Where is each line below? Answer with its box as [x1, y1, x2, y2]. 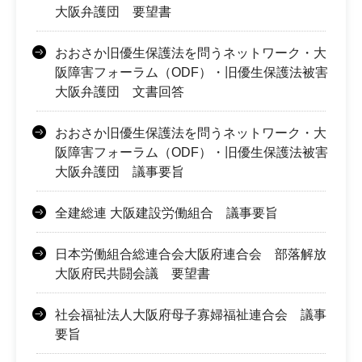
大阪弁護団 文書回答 [55, 84, 184, 99]
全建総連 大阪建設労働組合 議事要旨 [55, 205, 278, 220]
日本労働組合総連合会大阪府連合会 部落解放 [55, 246, 326, 261]
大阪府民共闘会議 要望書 [55, 266, 210, 280]
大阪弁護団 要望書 [55, 4, 171, 19]
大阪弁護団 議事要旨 [55, 164, 184, 179]
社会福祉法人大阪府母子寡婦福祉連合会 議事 [55, 307, 326, 322]
